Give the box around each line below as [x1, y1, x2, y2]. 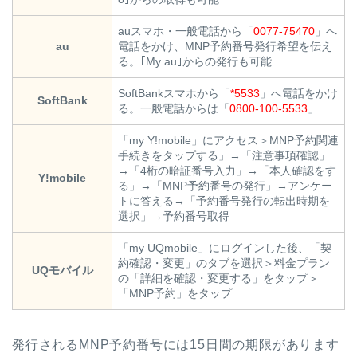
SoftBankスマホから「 [118, 87, 230, 100]
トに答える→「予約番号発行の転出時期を [118, 194, 330, 208]
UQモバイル [31, 264, 93, 277]
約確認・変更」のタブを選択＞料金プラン [118, 257, 330, 270]
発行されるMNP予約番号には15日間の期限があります [12, 338, 339, 352]
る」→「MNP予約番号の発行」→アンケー [118, 179, 332, 193]
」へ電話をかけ [260, 87, 338, 100]
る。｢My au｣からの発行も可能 [118, 55, 272, 69]
